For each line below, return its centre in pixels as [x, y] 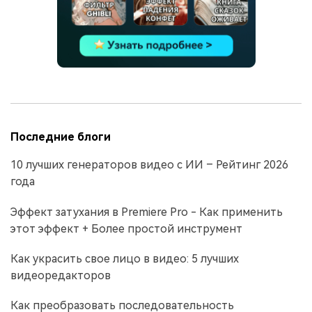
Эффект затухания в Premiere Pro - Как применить [147, 212]
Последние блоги [61, 137]
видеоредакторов [61, 275]
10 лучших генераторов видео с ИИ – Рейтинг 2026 [149, 165]
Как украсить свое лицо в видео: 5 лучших [125, 258]
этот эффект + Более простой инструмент [126, 228]
